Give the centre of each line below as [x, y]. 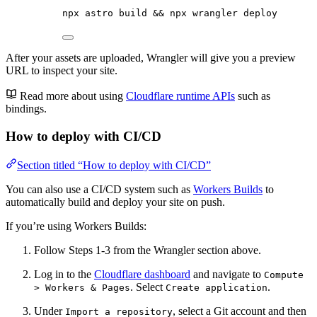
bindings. [26, 109]
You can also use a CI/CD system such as [99, 189]
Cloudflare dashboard [142, 274]
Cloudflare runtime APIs [180, 96]
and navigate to [227, 274]
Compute [284, 275]
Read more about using [73, 96]
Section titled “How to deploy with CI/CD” [114, 165]
